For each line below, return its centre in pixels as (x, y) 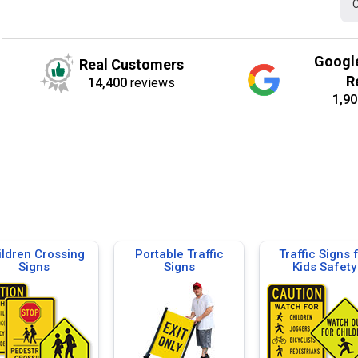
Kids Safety (324, 267)
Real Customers (132, 64)
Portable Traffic (179, 254)
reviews (151, 82)
